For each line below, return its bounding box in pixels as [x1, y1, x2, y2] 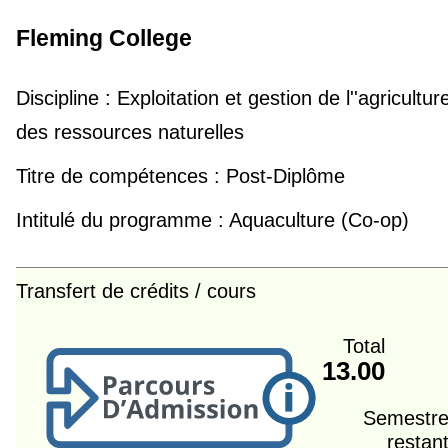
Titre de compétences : [15, 165, 220, 188]
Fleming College [15, 25, 192, 52]
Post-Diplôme [219, 165, 345, 188]
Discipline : [15, 87, 111, 110]
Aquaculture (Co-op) [223, 209, 409, 232]
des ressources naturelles [15, 121, 244, 144]
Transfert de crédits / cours [15, 280, 256, 303]
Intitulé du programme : [15, 209, 224, 232]
